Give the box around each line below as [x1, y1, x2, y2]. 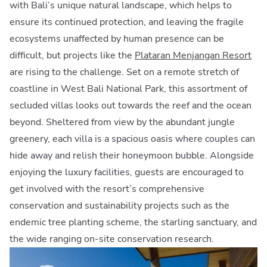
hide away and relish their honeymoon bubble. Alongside [10, 148, 254, 162]
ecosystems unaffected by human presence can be [10, 32, 224, 45]
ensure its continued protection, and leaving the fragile [10, 15, 244, 29]
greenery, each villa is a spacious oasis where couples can [10, 132, 255, 145]
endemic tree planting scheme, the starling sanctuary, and [10, 215, 257, 229]
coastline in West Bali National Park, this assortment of [10, 82, 247, 95]
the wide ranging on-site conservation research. [10, 232, 214, 246]
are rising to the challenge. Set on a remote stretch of [10, 65, 239, 79]
